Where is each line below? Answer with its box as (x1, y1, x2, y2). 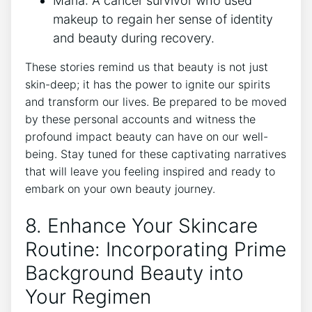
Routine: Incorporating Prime (25, 237, 286, 262)
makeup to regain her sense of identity (53, 12, 273, 27)
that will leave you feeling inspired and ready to (25, 164, 275, 179)
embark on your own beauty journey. (25, 182, 215, 196)
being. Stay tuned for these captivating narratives (25, 147, 286, 162)
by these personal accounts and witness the (25, 112, 256, 127)
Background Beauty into (25, 261, 244, 286)
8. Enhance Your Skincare (25, 214, 258, 238)
